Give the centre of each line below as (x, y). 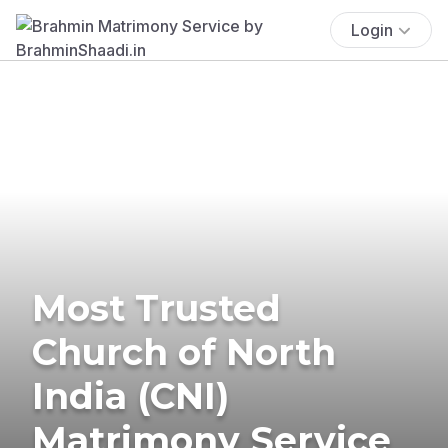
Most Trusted (156, 307)
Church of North (184, 351)
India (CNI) (130, 395)
